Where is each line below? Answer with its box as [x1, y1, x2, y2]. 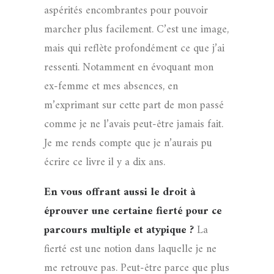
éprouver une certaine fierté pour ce [44, 202, 222, 221]
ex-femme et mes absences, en [44, 77, 178, 96]
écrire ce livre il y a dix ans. [44, 153, 165, 172]
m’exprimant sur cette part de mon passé [44, 96, 224, 115]
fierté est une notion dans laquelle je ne [44, 240, 217, 259]
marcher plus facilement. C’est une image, [44, 20, 229, 39]
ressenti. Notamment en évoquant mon [44, 58, 213, 77]
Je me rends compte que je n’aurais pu [44, 134, 212, 153]
